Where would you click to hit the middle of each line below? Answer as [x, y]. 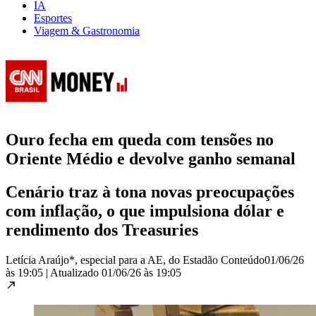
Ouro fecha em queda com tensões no [140, 139]
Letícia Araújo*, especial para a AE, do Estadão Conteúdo [135, 260]
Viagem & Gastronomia [87, 30]
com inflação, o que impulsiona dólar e [145, 211]
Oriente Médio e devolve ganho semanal [151, 158]
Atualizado [76, 272]
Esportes [53, 18]
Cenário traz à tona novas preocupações [150, 192]
